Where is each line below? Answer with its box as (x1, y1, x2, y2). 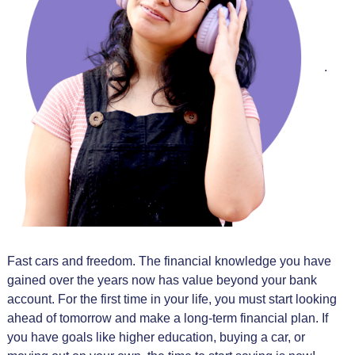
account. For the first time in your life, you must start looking (6, 292, 337, 306)
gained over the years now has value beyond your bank (6, 273, 317, 287)
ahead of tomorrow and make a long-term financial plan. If (6, 311, 328, 325)
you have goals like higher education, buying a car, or (6, 330, 305, 344)
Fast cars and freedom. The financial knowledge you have (6, 254, 331, 268)
